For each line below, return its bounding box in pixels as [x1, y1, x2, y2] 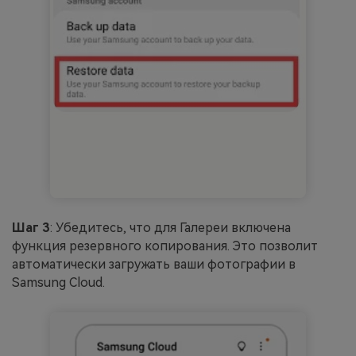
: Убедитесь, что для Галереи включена [50, 219, 291, 235]
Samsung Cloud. [12, 274, 105, 290]
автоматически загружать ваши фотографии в [12, 256, 296, 272]
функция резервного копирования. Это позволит [12, 238, 318, 253]
